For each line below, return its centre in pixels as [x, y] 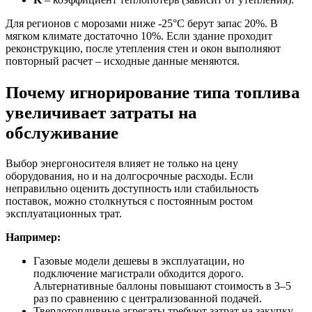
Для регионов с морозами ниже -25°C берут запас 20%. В [142, 23]
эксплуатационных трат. [64, 213]
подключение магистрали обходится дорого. [139, 273]
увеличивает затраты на [101, 112]
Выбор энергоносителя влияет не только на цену [122, 163]
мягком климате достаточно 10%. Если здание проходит [139, 36]
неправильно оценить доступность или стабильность [132, 188]
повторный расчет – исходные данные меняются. [123, 61]
